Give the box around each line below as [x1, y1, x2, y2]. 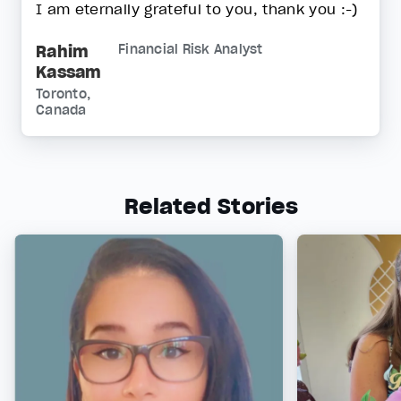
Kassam [36, 62, 102, 82]
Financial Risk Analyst [118, 41, 263, 57]
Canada [36, 102, 87, 118]
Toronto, [36, 86, 90, 102]
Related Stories [124, 192, 298, 220]
